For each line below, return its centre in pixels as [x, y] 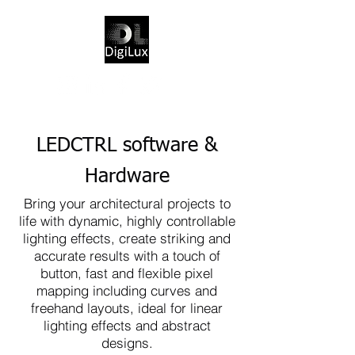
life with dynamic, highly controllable [127, 221]
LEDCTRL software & [127, 146]
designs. [127, 343]
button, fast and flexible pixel [127, 273]
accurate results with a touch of [127, 256]
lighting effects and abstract [127, 325]
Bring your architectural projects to [127, 203]
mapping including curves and [127, 290]
